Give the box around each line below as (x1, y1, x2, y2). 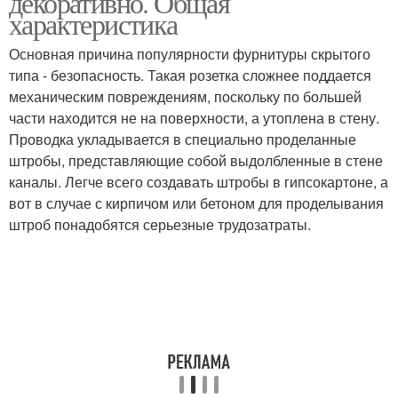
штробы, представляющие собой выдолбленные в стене (9, 150, 383, 171)
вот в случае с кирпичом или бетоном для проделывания (9, 193, 384, 213)
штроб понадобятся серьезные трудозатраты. (9, 214, 311, 235)
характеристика (9, 4, 178, 43)
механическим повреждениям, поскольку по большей (9, 86, 362, 107)
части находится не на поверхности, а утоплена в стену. (9, 107, 379, 128)
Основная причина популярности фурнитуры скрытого (9, 44, 370, 64)
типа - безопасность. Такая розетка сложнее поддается (9, 65, 371, 85)
